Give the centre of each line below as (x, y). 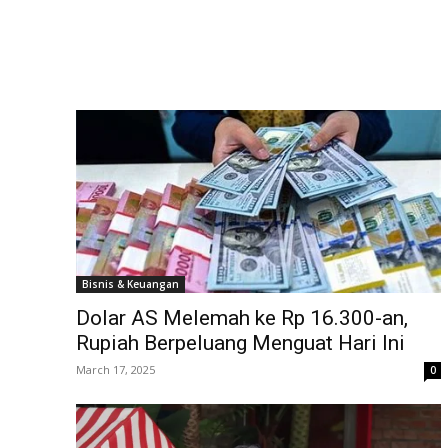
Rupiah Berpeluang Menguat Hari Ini (240, 343)
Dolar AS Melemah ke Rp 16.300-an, (242, 318)
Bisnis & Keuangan (130, 284)
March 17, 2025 (115, 370)
